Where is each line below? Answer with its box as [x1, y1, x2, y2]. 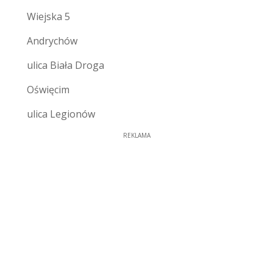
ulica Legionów [27, 107, 95, 121]
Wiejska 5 [27, 9, 70, 23]
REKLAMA [122, 130, 151, 140]
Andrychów [27, 34, 77, 48]
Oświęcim [27, 82, 69, 96]
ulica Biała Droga [27, 58, 104, 72]
